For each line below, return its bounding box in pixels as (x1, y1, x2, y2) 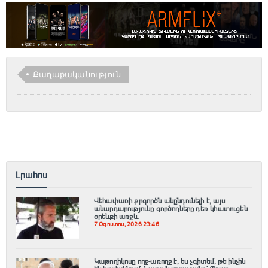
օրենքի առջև (93, 212, 138, 221)
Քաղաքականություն (33, 68, 121, 80)
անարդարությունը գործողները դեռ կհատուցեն (93, 204, 248, 213)
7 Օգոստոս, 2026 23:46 (93, 220, 159, 228)
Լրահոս (16, 169, 48, 181)
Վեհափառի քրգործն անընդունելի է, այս (93, 196, 225, 205)
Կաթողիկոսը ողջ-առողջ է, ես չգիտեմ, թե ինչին (93, 257, 246, 266)
